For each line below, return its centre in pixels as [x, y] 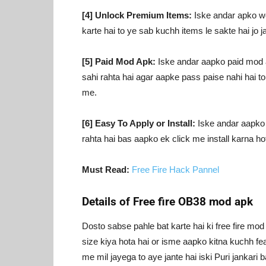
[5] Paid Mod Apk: [119, 61]
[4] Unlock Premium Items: [137, 15]
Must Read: [106, 169]
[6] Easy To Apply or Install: [139, 123]
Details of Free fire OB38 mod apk [167, 201]
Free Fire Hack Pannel [175, 169]
